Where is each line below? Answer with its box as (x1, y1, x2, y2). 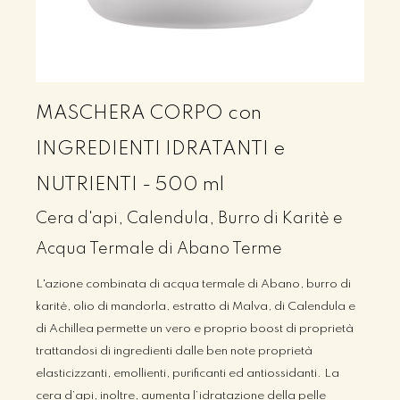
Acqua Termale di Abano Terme (36, 241, 282, 257)
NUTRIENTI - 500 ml (36, 176, 224, 195)
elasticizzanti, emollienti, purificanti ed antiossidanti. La (36, 368, 339, 379)
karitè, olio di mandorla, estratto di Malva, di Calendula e (36, 301, 355, 312)
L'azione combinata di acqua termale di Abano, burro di (36, 279, 351, 290)
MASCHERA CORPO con (36, 104, 262, 123)
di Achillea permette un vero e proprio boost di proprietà (36, 323, 354, 335)
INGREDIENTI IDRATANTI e (36, 140, 285, 159)
